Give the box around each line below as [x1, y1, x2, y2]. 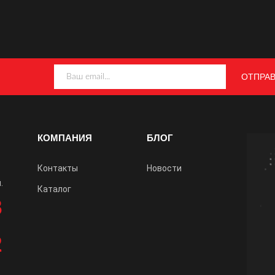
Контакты [37, 163, 78, 173]
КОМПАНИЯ [37, 133, 92, 143]
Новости [146, 163, 182, 173]
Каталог [37, 184, 71, 194]
